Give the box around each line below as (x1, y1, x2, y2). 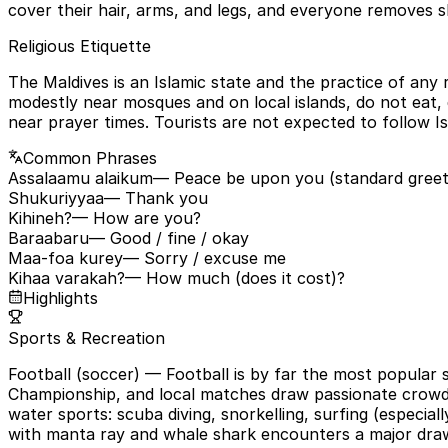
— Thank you (104, 187, 208, 208)
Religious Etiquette (8, 35, 151, 56)
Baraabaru (8, 227, 89, 248)
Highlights (23, 287, 98, 308)
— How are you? (72, 207, 201, 228)
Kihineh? (8, 207, 72, 228)
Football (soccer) (8, 363, 140, 384)
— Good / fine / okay (89, 227, 249, 248)
